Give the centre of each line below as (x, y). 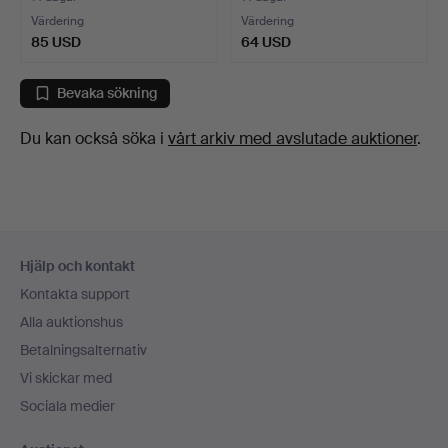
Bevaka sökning (107, 93)
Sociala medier (67, 406)
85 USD (56, 41)
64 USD (266, 41)
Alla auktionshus (71, 322)
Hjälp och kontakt (77, 266)
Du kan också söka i (94, 138)
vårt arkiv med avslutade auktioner (292, 138)
